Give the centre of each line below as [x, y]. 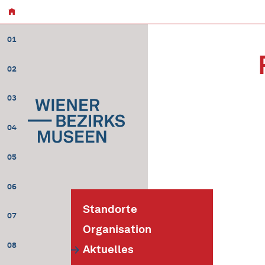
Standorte [110, 209]
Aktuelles [108, 249]
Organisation [117, 229]
